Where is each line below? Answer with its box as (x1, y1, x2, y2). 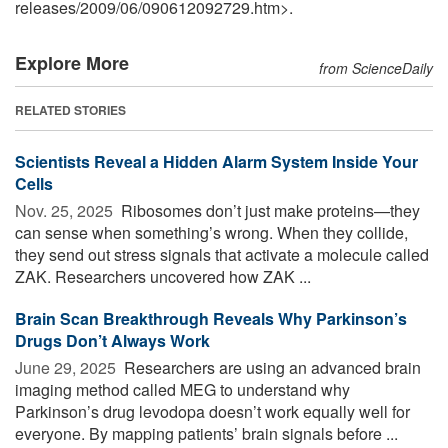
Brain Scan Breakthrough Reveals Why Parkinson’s (15, 306, 407, 330)
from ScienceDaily (319, 57, 433, 78)
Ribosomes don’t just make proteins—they (117, 198, 420, 222)
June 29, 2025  (15, 355, 120, 379)
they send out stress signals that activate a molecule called (15, 242, 429, 266)
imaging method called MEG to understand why (15, 377, 350, 401)
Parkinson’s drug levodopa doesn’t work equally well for (15, 399, 410, 423)
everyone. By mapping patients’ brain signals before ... (15, 421, 398, 445)
